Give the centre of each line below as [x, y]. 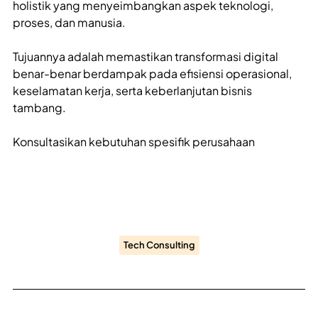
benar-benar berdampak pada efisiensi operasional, [152, 74]
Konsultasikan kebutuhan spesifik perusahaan [134, 142]
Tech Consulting [159, 245]
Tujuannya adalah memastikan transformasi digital [146, 57]
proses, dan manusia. [69, 23]
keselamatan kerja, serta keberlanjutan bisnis [132, 91]
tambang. [39, 108]
